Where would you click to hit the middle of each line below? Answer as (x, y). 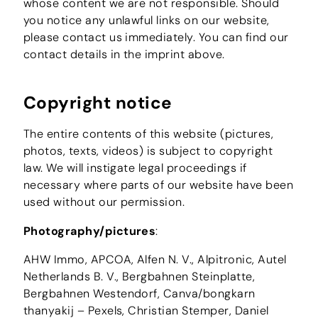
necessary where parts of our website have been (158, 185)
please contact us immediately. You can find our (156, 38)
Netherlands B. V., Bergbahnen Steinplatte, (139, 276)
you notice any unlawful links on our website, (146, 21)
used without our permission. (104, 202)
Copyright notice (98, 103)
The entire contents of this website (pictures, (148, 134)
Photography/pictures (89, 231)
